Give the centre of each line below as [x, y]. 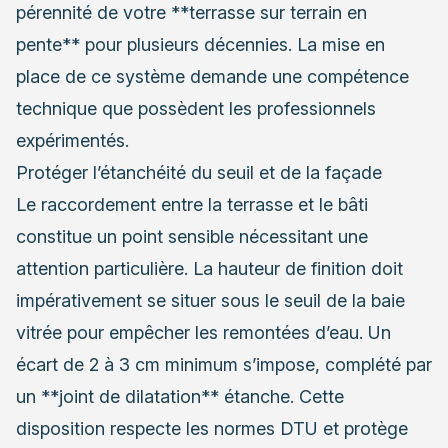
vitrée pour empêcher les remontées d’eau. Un [203, 332]
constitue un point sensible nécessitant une [192, 236]
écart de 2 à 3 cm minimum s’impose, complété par [224, 364]
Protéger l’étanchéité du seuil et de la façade [199, 172]
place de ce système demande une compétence [212, 76]
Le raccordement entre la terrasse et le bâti [192, 204]
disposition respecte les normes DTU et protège [212, 428]
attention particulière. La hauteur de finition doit [209, 268]
